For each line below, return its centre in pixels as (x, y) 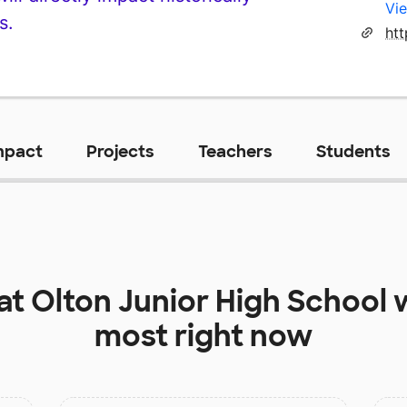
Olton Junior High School (209, 301)
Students (353, 151)
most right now (203, 336)
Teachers (235, 151)
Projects (120, 151)
